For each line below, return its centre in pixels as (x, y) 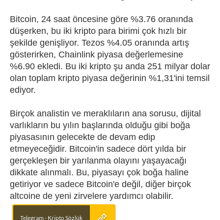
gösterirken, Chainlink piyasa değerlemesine (96, 54)
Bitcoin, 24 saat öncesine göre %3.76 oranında (101, 19)
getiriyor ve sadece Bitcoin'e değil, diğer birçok (100, 184)
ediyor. (23, 90)
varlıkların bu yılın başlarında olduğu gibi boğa (100, 125)
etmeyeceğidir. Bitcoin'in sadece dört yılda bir (98, 149)
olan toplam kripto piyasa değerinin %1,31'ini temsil (110, 78)
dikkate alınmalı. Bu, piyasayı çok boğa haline (99, 172)
